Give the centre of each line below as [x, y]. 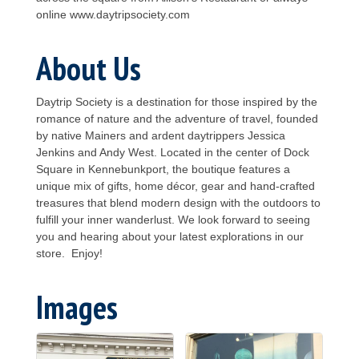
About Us [89, 68]
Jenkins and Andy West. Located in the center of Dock [173, 152]
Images [77, 307]
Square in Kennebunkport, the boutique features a [163, 169]
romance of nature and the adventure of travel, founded [177, 118]
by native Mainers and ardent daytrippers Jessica [161, 135]
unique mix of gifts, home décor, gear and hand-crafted [175, 186]
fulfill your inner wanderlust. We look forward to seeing [173, 219]
